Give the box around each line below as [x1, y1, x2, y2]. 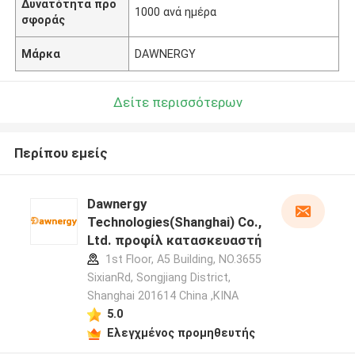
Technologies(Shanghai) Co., [86, 214, 261, 231]
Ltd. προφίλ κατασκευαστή [86, 232, 261, 249]
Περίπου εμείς [13, 145, 108, 162]
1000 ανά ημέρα [135, 5, 217, 18]
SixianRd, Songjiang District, [86, 271, 231, 284]
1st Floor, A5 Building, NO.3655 [101, 253, 261, 266]
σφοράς [21, 13, 66, 26]
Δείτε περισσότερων [113, 94, 242, 110]
